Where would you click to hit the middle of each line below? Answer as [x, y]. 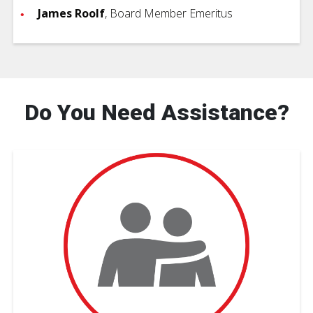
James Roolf [71, 13]
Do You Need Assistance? [156, 112]
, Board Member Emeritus [169, 13]
